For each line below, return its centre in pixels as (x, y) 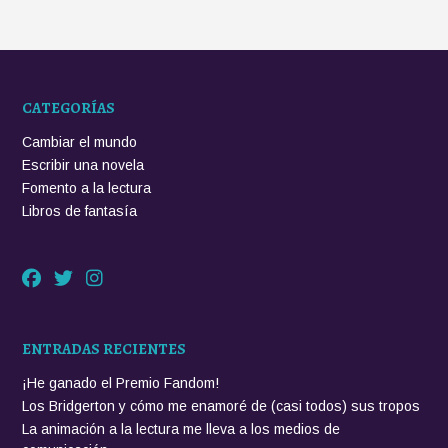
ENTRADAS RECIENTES (104, 348)
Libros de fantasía (79, 210)
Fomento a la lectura (86, 187)
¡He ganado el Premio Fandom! (120, 382)
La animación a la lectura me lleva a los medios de (181, 428)
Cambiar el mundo (79, 141)
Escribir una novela (83, 164)
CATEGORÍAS (68, 107)
